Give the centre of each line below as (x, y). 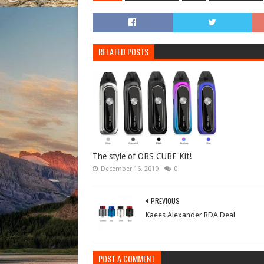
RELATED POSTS (123, 52)
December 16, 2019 (130, 169)
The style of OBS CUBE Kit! (142, 156)
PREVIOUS (165, 201)
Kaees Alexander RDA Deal (190, 215)
